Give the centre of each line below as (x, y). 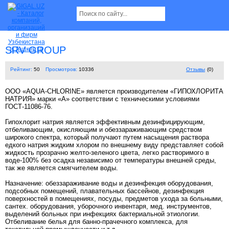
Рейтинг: (21, 70)
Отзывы (196, 70)
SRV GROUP (36, 50)
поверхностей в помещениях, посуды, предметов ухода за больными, (114, 199)
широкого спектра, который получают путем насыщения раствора (107, 138)
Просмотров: (61, 70)
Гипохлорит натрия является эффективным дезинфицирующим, (105, 122)
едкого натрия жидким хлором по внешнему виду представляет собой (114, 145)
